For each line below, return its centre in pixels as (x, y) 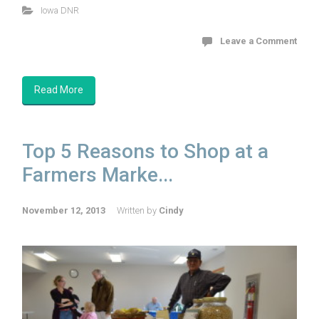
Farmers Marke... (98, 174)
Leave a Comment (258, 41)
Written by (138, 210)
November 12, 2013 (64, 210)
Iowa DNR (59, 10)
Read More (59, 89)
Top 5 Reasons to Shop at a (145, 151)
